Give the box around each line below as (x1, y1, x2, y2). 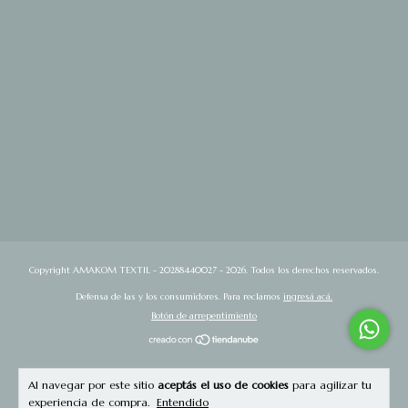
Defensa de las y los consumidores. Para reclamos (76, 290, 280, 302)
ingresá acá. (283, 290, 332, 302)
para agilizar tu (289, 378, 372, 392)
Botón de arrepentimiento (151, 309, 257, 321)
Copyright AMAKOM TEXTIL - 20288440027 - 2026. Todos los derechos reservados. (29, 263, 379, 276)
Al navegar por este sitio (28, 378, 158, 392)
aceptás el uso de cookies (158, 378, 289, 392)
